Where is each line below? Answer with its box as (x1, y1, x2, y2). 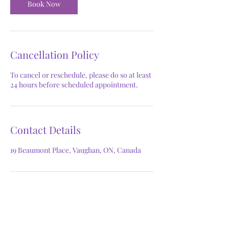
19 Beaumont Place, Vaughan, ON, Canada (10, 145, 141, 155)
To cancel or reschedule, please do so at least (10, 70, 151, 80)
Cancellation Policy (10, 47, 99, 61)
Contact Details (10, 122, 81, 136)
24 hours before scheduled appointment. (10, 79, 138, 89)
